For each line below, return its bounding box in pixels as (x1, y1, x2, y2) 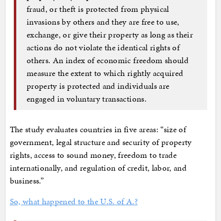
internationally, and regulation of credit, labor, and (9, 162, 187, 174)
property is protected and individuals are (27, 79, 170, 92)
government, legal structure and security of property (9, 136, 192, 148)
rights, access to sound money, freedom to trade (9, 149, 177, 161)
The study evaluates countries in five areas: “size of (9, 123, 186, 136)
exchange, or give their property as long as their (27, 28, 193, 40)
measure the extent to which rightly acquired (27, 67, 184, 79)
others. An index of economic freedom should (27, 54, 189, 66)
